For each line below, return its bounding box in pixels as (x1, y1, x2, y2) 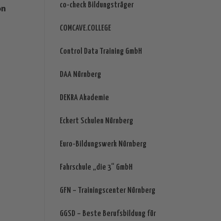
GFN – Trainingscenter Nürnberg (59, 186, 155, 195)
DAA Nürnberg (59, 71, 101, 79)
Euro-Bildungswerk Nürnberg (59, 140, 147, 149)
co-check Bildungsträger (59, 1, 134, 10)
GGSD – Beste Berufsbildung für (59, 210, 156, 219)
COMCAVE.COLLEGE (59, 24, 111, 33)
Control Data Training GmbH (59, 47, 142, 56)
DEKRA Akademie (59, 94, 109, 103)
